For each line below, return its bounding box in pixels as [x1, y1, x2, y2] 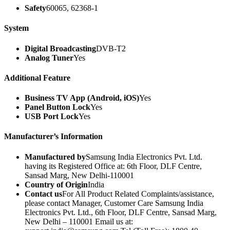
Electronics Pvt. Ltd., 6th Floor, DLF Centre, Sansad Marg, [25, 207, 217, 217]
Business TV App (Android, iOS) [25, 93, 139, 103]
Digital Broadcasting [25, 44, 96, 53]
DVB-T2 [96, 44, 126, 53]
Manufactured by [25, 152, 86, 161]
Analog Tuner [25, 53, 73, 62]
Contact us [25, 189, 62, 198]
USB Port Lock [25, 112, 79, 121]
